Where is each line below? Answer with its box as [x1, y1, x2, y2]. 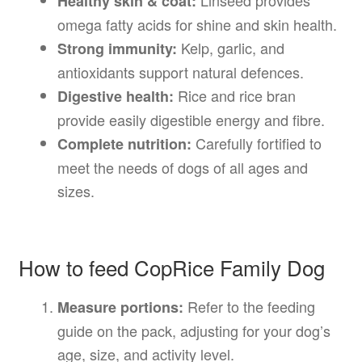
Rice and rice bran [173, 84, 296, 106]
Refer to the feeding [183, 295, 315, 317]
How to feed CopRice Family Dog [18, 251, 325, 282]
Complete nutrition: [57, 133, 192, 154]
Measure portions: [57, 296, 183, 318]
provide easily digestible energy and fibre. [57, 108, 325, 130]
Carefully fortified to [191, 132, 322, 154]
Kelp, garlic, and [176, 36, 284, 58]
